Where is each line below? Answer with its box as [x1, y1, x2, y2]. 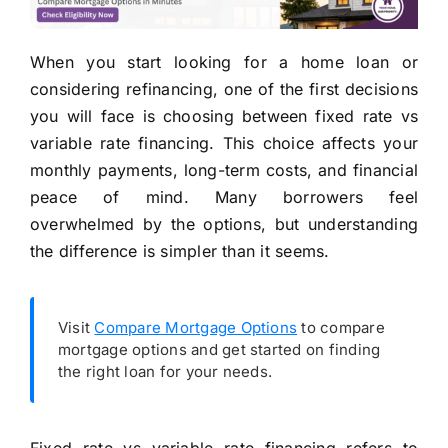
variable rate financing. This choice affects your [29, 133, 419, 154]
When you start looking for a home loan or [29, 52, 419, 73]
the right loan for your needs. [57, 362, 273, 382]
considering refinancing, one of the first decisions [29, 79, 419, 100]
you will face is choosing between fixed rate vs [29, 106, 419, 127]
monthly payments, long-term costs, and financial [29, 160, 419, 181]
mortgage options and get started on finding [57, 340, 381, 360]
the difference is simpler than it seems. [29, 241, 330, 262]
